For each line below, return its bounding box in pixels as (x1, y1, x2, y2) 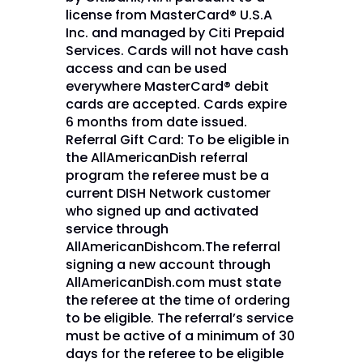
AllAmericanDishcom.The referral (65, 237, 280, 256)
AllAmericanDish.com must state (65, 272, 281, 292)
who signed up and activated (65, 201, 258, 220)
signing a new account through (65, 254, 271, 274)
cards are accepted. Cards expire (65, 94, 287, 113)
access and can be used (65, 58, 227, 78)
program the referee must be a (65, 165, 269, 185)
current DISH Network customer (65, 183, 271, 203)
